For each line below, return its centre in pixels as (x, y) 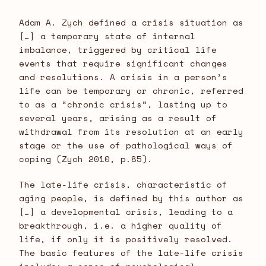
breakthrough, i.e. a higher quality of (121, 225)
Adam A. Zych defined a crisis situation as (131, 22)
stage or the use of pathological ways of (126, 145)
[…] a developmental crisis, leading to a (126, 211)
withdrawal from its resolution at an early (131, 131)
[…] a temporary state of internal (107, 36)
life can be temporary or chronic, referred (131, 90)
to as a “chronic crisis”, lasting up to (123, 104)
